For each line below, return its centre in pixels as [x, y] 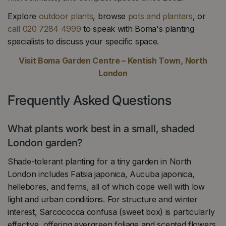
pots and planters [160, 16]
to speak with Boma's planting [137, 29]
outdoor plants [66, 16]
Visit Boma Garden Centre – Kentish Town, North [113, 60]
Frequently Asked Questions [90, 100]
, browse [110, 16]
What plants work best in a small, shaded [101, 128]
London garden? [45, 143]
